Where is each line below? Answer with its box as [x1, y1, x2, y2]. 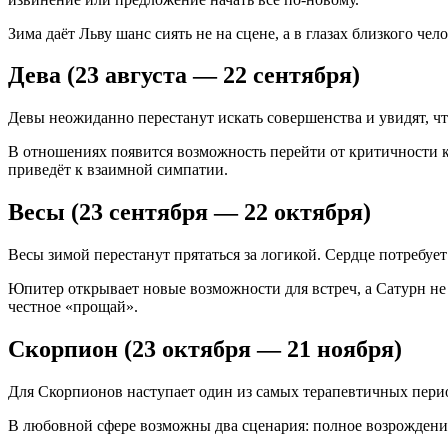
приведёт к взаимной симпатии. [8, 161, 228, 179]
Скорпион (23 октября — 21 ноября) [8, 336, 402, 363]
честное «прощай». [8, 298, 138, 316]
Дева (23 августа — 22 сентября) [8, 62, 360, 89]
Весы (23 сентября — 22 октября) [8, 199, 371, 226]
